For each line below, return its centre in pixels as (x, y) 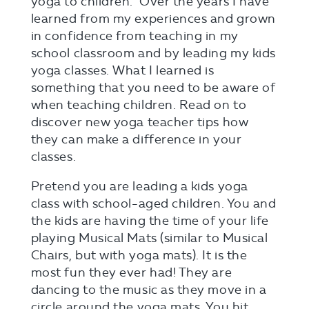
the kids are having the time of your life (150, 220)
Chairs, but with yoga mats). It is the (139, 255)
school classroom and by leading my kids (153, 53)
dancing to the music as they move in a (149, 289)
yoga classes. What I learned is (122, 70)
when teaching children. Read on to (139, 104)
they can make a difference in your (136, 139)
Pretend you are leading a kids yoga (139, 186)
